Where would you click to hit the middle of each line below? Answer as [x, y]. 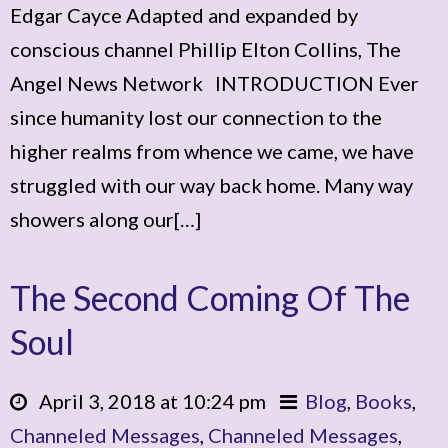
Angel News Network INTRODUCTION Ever [214, 83]
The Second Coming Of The [210, 297]
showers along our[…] [105, 219]
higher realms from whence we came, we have [212, 151]
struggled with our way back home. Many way [211, 185]
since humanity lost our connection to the [196, 117]
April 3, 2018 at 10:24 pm [148, 401]
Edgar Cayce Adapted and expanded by [184, 15]
